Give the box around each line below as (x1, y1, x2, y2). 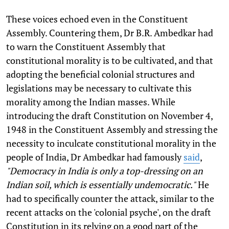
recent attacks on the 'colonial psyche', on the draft (6, 205, 211, 218)
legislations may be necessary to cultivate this (6, 81, 192, 94)
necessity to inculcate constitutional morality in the (6, 136, 216, 149)
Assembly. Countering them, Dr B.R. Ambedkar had (6, 26, 213, 39)
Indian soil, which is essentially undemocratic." (6, 178, 196, 191)
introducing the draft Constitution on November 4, (6, 109, 213, 122)
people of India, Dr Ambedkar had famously (6, 150, 184, 163)
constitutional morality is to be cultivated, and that (6, 54, 213, 66)
